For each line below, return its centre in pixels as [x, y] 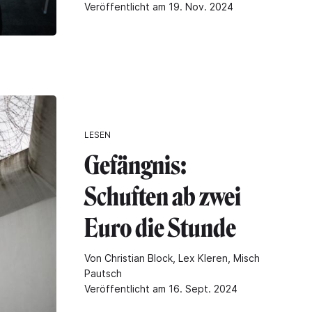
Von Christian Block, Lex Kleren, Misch [172, 258]
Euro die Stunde [160, 228]
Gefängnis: [135, 166]
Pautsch [103, 274]
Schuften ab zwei [163, 197]
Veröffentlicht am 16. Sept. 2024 [161, 289]
